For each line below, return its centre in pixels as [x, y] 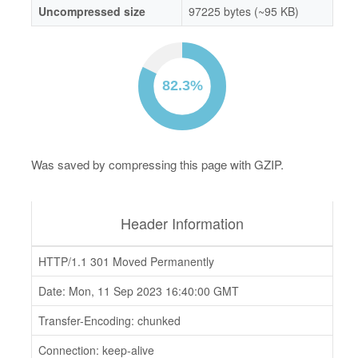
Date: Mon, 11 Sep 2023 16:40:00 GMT [139, 291]
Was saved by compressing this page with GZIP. [157, 164]
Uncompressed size [92, 11]
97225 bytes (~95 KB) [244, 11]
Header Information [182, 223]
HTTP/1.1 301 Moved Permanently [126, 261]
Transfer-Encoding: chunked [109, 320]
